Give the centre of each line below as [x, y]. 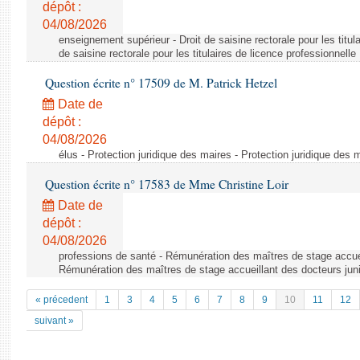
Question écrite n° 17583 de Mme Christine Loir [165, 184]
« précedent [61, 300]
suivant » [54, 321]
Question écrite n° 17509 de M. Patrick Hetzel [160, 83]
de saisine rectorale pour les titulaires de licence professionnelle [207, 54]
